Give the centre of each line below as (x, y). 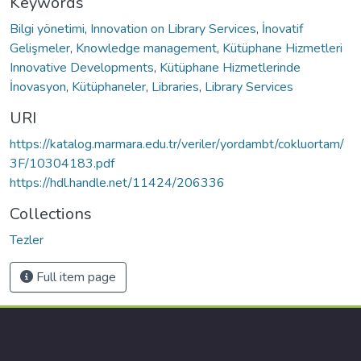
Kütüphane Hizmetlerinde (230, 67)
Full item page (75, 277)
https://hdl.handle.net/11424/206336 (117, 183)
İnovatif (282, 29)
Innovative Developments (82, 67)
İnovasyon (38, 87)
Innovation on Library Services (173, 29)
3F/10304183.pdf (62, 163)
